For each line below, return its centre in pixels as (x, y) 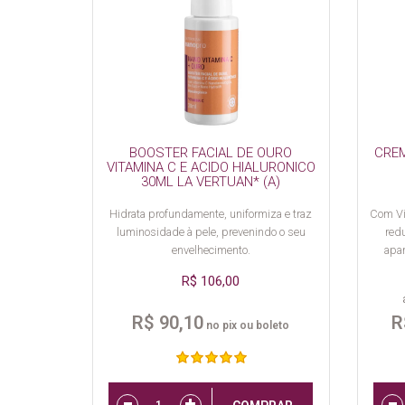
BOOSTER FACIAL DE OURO (211, 152)
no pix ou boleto (247, 325)
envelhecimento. (211, 250)
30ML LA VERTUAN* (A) (211, 181)
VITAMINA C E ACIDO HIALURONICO (211, 167)
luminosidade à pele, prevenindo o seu (211, 231)
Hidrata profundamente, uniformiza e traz (211, 213)
